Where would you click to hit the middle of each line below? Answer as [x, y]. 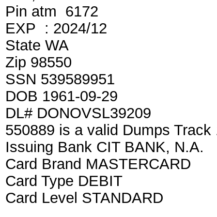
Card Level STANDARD [84, 198]
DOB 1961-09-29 [62, 96]
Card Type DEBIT [64, 181]
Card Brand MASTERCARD [98, 164]
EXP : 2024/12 [56, 28]
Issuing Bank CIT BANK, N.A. [105, 147]
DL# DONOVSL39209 [78, 113]
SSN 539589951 [60, 79]
